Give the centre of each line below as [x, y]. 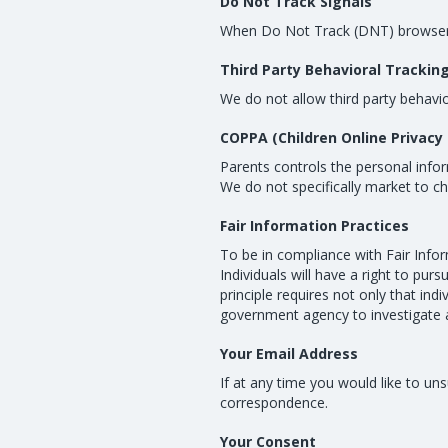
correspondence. [274, 402]
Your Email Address [289, 353]
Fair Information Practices [314, 225]
